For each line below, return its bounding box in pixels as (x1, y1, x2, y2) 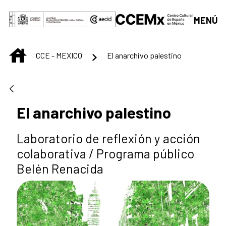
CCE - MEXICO (36, 50, 82, 60)
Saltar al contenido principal (4, 5, 112, 16)
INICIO (26, 48, 47, 58)
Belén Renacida (17, 161, 103, 177)
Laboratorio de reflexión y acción (17, 131, 200, 146)
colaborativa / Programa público (17, 146, 194, 161)
